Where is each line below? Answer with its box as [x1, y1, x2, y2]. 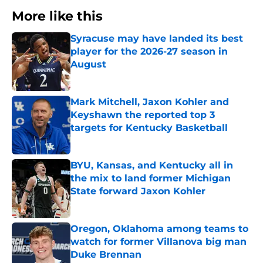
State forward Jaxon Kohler [70, 186, 205, 197]
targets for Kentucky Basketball [70, 122, 228, 134]
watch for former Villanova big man [70, 236, 247, 248]
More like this [12, 8, 103, 25]
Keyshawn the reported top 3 [70, 109, 215, 121]
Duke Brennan [70, 249, 141, 261]
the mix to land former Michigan [70, 173, 231, 184]
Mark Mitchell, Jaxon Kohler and [70, 96, 229, 108]
